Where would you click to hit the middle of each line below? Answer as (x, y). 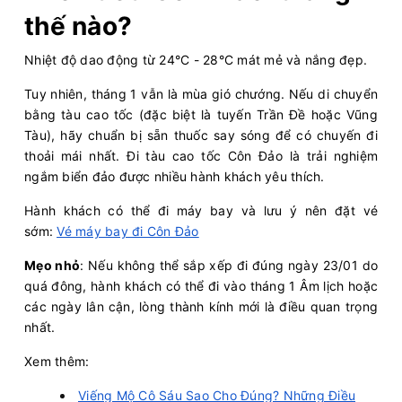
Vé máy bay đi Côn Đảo (128, 232)
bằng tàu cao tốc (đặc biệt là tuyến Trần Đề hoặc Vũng (201, 115)
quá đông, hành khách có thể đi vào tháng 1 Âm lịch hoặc (201, 286)
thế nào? (82, 26)
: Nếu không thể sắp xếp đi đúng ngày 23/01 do (229, 266)
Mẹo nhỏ (52, 266)
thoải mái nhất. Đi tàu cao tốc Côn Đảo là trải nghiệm (201, 156)
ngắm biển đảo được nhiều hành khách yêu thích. (176, 177)
